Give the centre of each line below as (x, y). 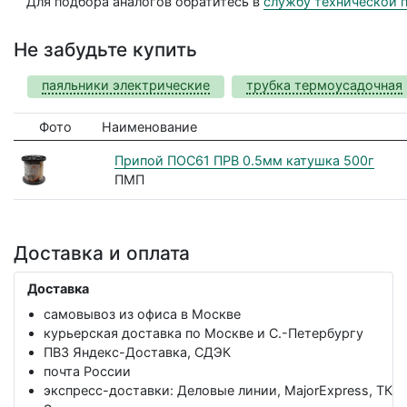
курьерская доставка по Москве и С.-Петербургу (203, 333)
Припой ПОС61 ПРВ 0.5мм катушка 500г (245, 160)
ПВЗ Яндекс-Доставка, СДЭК (137, 352)
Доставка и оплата (102, 253)
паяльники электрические (126, 84)
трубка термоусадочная (324, 84)
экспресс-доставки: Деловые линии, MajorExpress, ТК (218, 391)
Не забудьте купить (105, 49)
